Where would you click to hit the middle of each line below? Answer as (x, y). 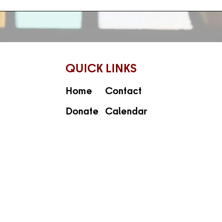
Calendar (126, 112)
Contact (124, 92)
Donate (82, 112)
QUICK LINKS (101, 70)
